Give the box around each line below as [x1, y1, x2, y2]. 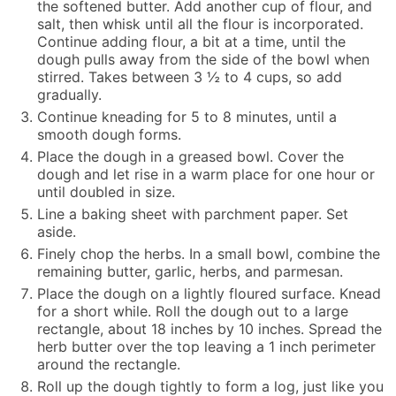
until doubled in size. [37, 183, 175, 202]
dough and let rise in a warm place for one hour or [37, 165, 375, 184]
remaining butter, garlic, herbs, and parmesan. [37, 263, 343, 281]
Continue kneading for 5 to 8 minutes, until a [37, 108, 337, 126]
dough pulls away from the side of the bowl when [37, 50, 369, 69]
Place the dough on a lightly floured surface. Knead [37, 285, 381, 303]
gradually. [37, 86, 102, 104]
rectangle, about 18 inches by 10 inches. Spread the [37, 320, 382, 339]
